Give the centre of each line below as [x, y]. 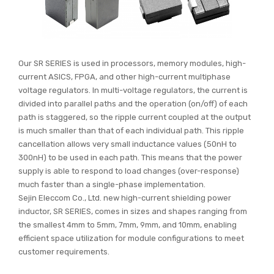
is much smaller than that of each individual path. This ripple [131, 130]
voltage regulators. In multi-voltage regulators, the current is [133, 90]
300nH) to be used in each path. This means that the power [130, 157]
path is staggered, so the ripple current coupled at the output [135, 117]
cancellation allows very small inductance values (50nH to [128, 144]
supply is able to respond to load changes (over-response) [129, 171]
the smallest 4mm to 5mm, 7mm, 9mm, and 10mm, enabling [128, 224]
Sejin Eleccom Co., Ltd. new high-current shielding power [125, 198]
